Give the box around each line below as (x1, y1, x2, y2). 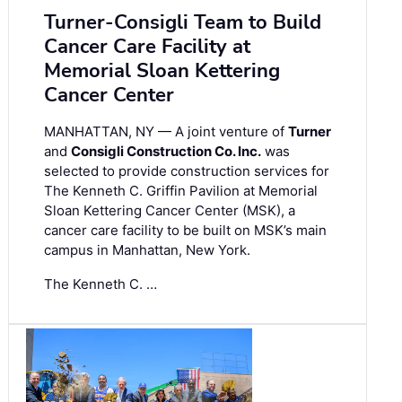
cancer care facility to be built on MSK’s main (44, 222, 327, 240)
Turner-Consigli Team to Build (44, 9, 321, 37)
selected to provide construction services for (44, 162, 329, 180)
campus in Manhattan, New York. (44, 241, 250, 259)
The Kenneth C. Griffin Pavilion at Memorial (44, 182, 318, 200)
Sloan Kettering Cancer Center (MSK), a (44, 202, 295, 220)
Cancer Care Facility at (44, 33, 250, 61)
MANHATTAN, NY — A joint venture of (44, 123, 288, 141)
